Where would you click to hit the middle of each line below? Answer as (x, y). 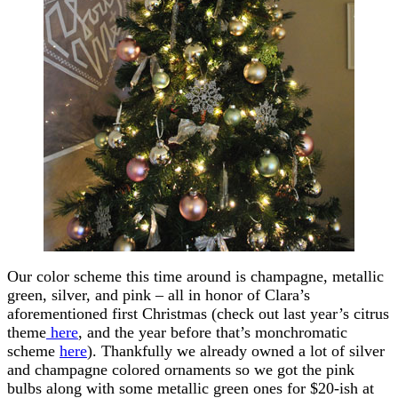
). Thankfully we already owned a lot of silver (236, 350)
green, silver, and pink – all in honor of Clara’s (159, 295)
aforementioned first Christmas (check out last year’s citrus (198, 313)
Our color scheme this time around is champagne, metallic (195, 276)
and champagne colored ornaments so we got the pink (181, 369)
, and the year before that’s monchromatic (213, 332)
